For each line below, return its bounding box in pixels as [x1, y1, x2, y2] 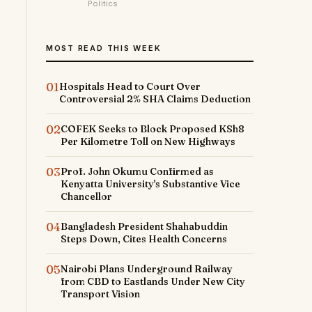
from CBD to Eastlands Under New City [60, 275, 245, 288]
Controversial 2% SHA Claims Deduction [58, 93, 251, 105]
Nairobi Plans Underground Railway [60, 263, 233, 275]
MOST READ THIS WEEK [45, 43, 162, 53]
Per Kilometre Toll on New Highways [60, 135, 235, 148]
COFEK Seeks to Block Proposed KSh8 [60, 123, 244, 135]
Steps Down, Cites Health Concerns [60, 233, 227, 245]
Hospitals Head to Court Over [58, 80, 201, 93]
